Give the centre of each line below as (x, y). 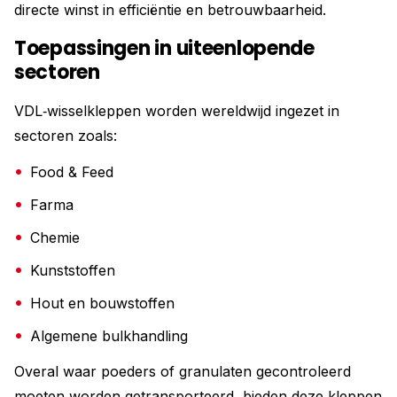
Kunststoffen (73, 270)
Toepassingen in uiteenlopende (164, 48)
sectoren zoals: (66, 136)
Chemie (55, 237)
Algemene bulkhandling (109, 336)
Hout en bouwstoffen (102, 303)
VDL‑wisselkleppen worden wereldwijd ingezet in (177, 111)
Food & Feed (72, 172)
